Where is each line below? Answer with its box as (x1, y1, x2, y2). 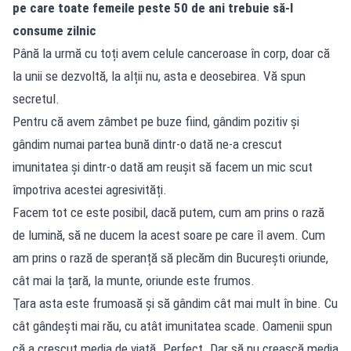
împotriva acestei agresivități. (13, 181, 167, 197)
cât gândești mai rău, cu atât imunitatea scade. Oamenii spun (13, 317, 332, 334)
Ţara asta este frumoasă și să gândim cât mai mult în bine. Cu (13, 295, 338, 311)
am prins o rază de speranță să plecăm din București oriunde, (13, 249, 328, 266)
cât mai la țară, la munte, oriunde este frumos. (13, 272, 255, 288)
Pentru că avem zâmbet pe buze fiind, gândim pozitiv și (13, 113, 299, 129)
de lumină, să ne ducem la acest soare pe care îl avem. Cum (13, 226, 325, 243)
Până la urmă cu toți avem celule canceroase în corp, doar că (13, 45, 330, 61)
